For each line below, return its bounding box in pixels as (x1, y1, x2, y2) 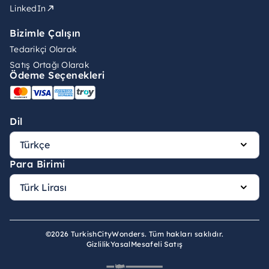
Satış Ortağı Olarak (10, 59, 89, 71)
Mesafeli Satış (130, 240, 183, 249)
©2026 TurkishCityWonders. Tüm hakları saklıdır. (45, 229, 224, 239)
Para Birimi (10, 157, 65, 170)
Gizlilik (86, 240, 110, 249)
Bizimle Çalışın (10, 27, 81, 40)
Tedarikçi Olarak (10, 44, 77, 55)
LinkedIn (10, 3, 46, 14)
